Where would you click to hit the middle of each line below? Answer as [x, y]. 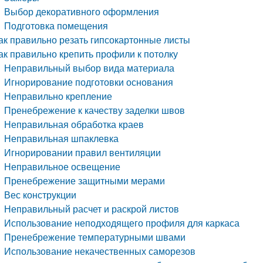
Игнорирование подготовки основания [89, 82]
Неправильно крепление [58, 96]
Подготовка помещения [56, 26]
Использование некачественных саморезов [100, 251]
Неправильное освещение [63, 166]
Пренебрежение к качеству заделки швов [95, 110]
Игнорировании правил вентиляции [83, 152]
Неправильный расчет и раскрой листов [92, 209]
